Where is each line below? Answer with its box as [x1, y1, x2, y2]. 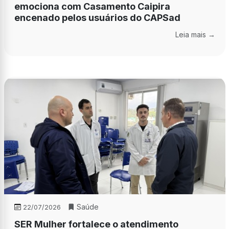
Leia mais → [175, 30, 215, 39]
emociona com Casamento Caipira [14, 1, 170, 12]
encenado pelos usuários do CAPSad [14, 12, 180, 24]
